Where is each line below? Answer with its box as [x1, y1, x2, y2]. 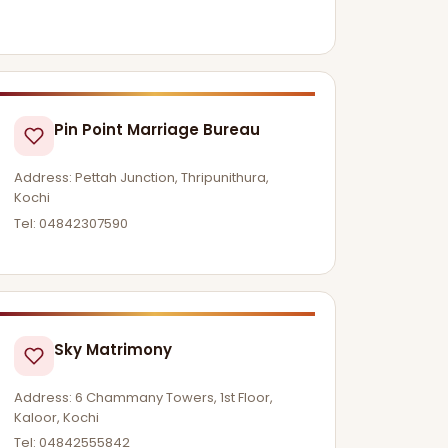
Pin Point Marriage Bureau [54, 118, 261, 140]
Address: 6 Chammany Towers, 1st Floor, [14, 387, 274, 407]
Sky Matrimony [54, 338, 173, 360]
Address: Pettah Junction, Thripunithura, [14, 167, 270, 187]
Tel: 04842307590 [14, 213, 129, 233]
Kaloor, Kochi [14, 407, 100, 427]
